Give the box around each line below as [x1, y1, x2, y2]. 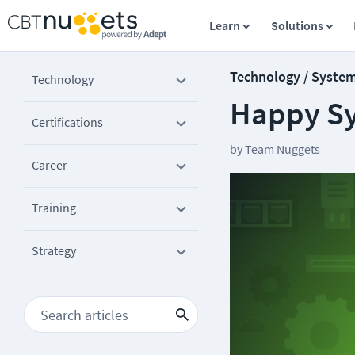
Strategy [32, 242, 76, 258]
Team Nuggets [245, 141, 320, 157]
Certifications [32, 114, 103, 130]
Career [32, 157, 67, 173]
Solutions [270, 17, 323, 33]
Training [32, 200, 76, 216]
